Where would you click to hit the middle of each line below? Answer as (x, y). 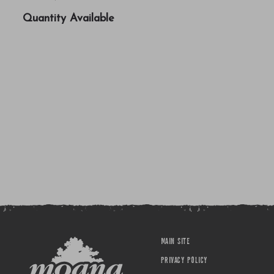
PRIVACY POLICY (184, 261)
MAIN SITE (175, 242)
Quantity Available (68, 18)
